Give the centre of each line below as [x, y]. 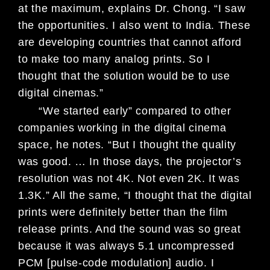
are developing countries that [96, 42]
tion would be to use [177, 76]
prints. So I [180, 59]
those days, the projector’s [172, 161]
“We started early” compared [105, 111]
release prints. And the [79, 229]
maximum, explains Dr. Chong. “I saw [148, 9]
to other [211, 111]
